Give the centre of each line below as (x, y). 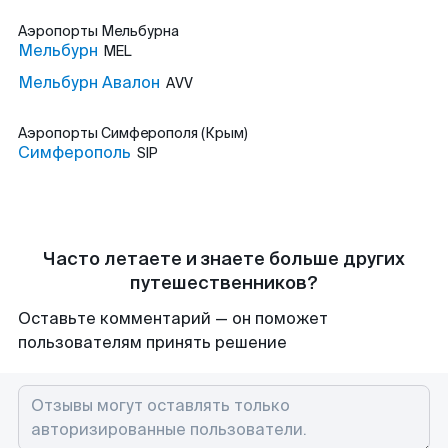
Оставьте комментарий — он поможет (173, 318)
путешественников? (224, 283)
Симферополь (74, 152)
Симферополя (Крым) (174, 133)
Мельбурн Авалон (89, 82)
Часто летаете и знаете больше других (224, 259)
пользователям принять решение (152, 342)
